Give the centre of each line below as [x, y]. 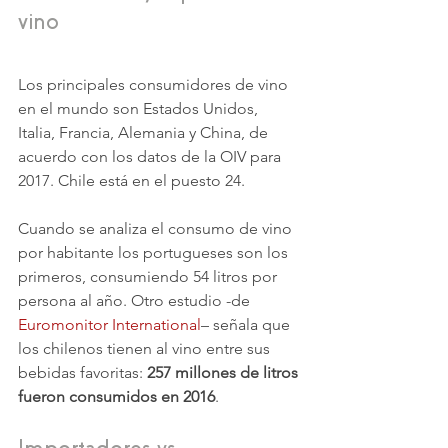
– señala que [247, 325]
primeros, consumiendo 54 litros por [149, 277]
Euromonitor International [109, 325]
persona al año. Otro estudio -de [136, 301]
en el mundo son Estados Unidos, [140, 109]
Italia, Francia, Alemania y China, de [145, 133]
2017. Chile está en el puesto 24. [131, 181]
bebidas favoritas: [82, 373]
